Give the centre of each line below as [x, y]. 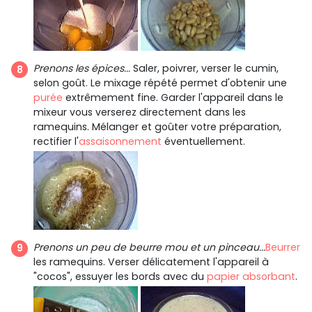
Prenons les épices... [82, 69]
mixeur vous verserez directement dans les [140, 112]
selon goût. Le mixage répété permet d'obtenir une [160, 83]
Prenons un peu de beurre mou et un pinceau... [149, 247]
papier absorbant [251, 276]
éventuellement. [203, 142]
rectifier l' [56, 142]
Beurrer [283, 247]
